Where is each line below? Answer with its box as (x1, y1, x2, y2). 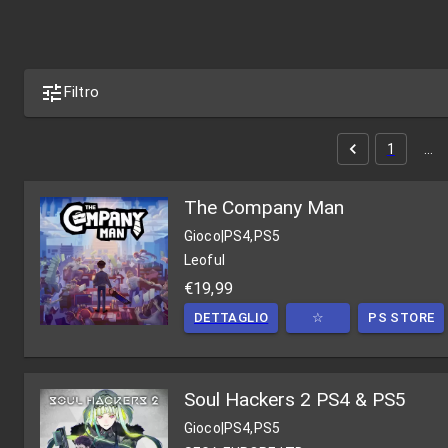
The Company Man (184, 195, 344, 219)
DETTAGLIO (194, 310, 269, 326)
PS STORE (368, 310, 435, 326)
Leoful (184, 252, 225, 269)
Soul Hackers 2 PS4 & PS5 (184, 388, 406, 412)
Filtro (64, 82, 99, 101)
